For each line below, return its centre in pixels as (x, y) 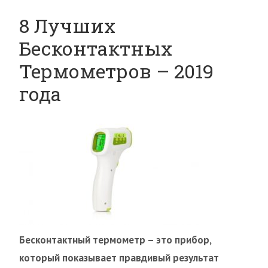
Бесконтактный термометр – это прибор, (115, 240)
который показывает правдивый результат (119, 258)
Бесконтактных (96, 48)
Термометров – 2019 (116, 71)
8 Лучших (67, 25)
